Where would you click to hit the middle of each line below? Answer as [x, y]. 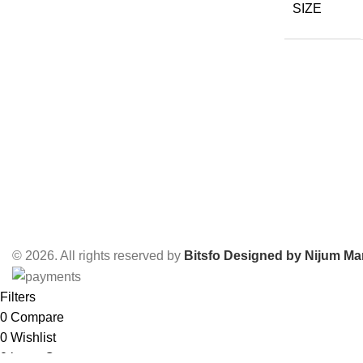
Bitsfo [202, 255]
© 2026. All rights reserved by [98, 255]
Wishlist [33, 337]
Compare [37, 317]
